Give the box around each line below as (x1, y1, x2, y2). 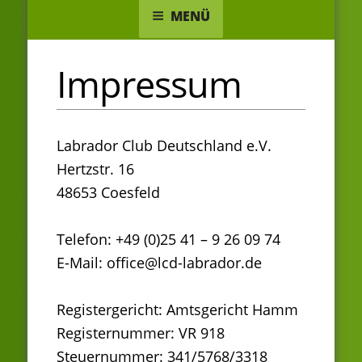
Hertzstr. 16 (57, 158, 134, 179)
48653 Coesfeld (57, 182, 160, 202)
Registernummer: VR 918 (57, 322, 225, 343)
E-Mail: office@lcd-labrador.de (57, 252, 262, 272)
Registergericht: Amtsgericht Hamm (57, 299, 298, 319)
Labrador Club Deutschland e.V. (57, 135, 271, 155)
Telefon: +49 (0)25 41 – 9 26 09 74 (57, 229, 280, 249)
